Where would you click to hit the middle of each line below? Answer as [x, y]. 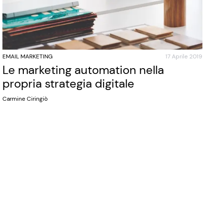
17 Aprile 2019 [184, 57]
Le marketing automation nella [83, 70]
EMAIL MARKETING [28, 57]
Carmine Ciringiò [25, 99]
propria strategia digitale [69, 84]
